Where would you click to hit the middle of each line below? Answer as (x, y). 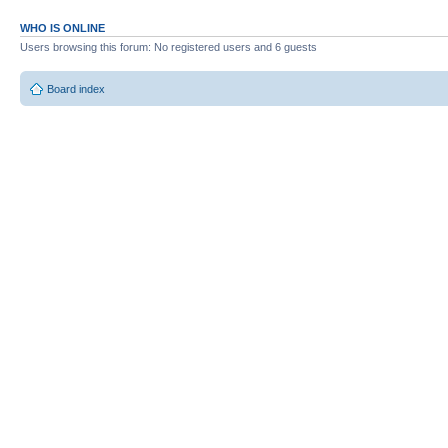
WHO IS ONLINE (62, 28)
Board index (76, 88)
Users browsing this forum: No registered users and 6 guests (168, 47)
